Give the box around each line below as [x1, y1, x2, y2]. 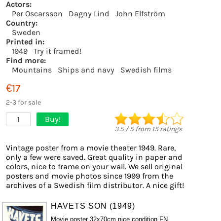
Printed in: [6, 37, 44, 46]
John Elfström [115, 9, 165, 18]
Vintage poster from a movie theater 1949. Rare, [6, 143, 176, 152]
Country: [6, 18, 37, 28]
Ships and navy [58, 65, 114, 74]
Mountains [12, 65, 52, 74]
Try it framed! [34, 46, 81, 56]
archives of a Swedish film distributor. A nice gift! [6, 181, 184, 190]
